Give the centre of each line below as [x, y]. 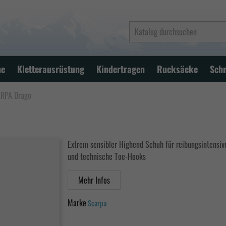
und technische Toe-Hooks [107, 156]
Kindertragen [121, 69]
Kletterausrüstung [51, 69]
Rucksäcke [177, 69]
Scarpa [97, 203]
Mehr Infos [94, 180]
